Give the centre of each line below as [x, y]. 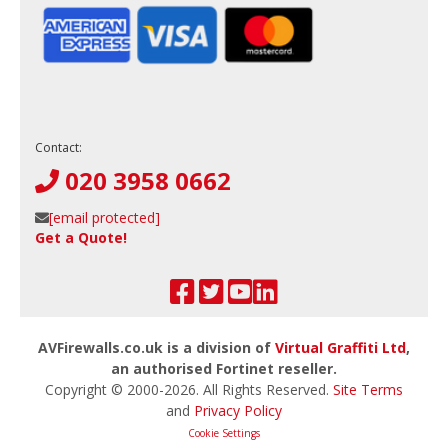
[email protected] [104, 217]
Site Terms [368, 389]
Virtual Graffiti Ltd [340, 347]
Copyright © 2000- [104, 389]
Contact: [58, 147]
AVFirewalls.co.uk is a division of [156, 347]
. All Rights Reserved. [264, 389]
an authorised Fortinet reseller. [224, 368]
